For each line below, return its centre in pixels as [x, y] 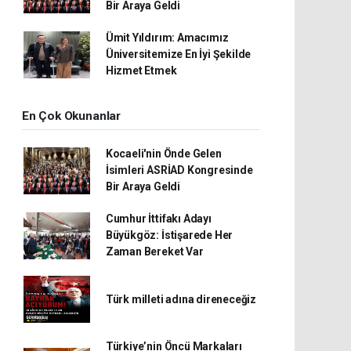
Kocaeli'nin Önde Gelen [163, 154]
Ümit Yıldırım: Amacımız [167, 38]
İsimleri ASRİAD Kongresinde [179, 170]
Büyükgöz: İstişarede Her [169, 235]
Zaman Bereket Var [154, 251]
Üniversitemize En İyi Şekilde [178, 54]
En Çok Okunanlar [71, 116]
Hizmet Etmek [141, 71]
